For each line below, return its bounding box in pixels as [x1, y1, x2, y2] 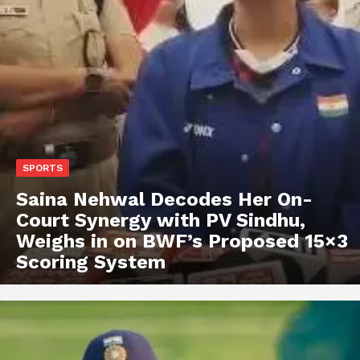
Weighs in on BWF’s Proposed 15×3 [16, 230, 348, 253]
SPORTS [22, 162, 63, 174]
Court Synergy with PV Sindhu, [16, 209, 305, 232]
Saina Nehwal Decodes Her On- [16, 188, 313, 211]
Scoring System [16, 251, 166, 274]
